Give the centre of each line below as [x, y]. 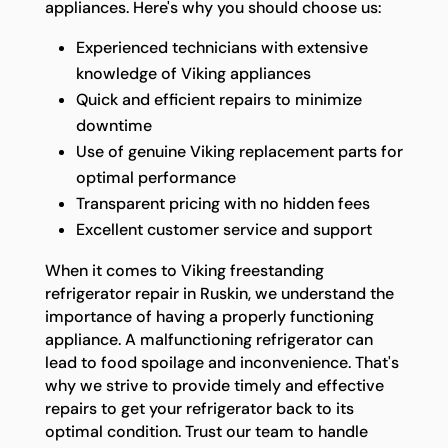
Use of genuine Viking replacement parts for [239, 152]
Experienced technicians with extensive [221, 48]
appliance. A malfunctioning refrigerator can [208, 340]
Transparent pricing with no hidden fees [222, 204]
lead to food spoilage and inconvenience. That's [221, 363]
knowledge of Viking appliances [193, 74]
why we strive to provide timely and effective [214, 386]
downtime [113, 126]
